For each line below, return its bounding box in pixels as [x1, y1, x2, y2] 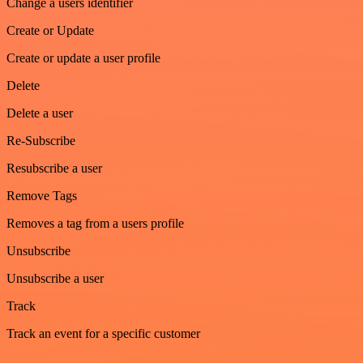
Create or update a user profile [6, 50, 160, 65]
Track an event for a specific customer [6, 326, 200, 340]
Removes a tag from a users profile [6, 216, 184, 230]
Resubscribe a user [6, 160, 102, 175]
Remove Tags [6, 188, 77, 203]
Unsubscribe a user [6, 271, 104, 285]
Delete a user [6, 105, 73, 120]
